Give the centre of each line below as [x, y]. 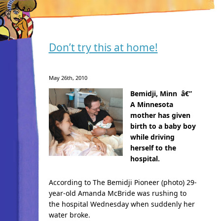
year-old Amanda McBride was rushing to [117, 193]
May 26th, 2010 [68, 78]
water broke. [69, 215]
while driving [152, 137]
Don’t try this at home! [103, 47]
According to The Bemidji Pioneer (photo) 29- [123, 182]
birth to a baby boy [163, 126]
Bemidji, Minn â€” [163, 93]
